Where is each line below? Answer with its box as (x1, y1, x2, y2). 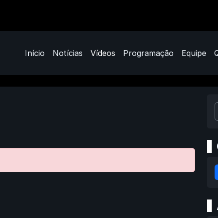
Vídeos (91, 48, 116, 58)
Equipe (182, 48, 207, 58)
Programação (123, 48, 174, 58)
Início (25, 48, 45, 58)
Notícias (53, 48, 83, 58)
